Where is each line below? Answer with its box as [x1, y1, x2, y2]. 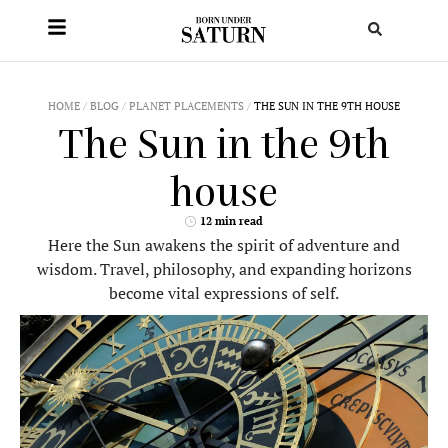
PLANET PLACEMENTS [129, 98, 244, 113]
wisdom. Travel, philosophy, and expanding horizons [36, 257, 412, 280]
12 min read [200, 213, 263, 228]
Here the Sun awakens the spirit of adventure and [48, 233, 400, 256]
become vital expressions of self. [109, 281, 339, 304]
